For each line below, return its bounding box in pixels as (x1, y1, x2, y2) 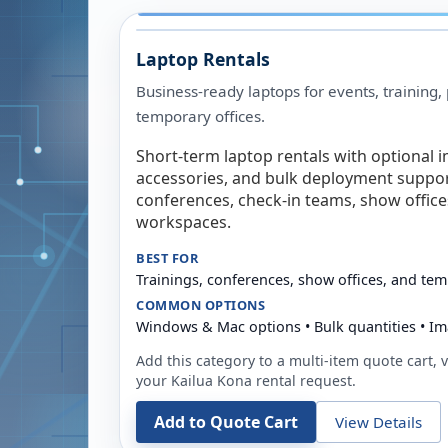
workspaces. (136, 211, 231, 233)
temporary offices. (136, 106, 265, 126)
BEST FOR (136, 249, 199, 267)
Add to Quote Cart (154, 411, 298, 433)
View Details (335, 411, 422, 432)
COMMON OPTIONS (136, 296, 266, 314)
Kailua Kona (171, 371, 252, 390)
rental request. (252, 371, 356, 390)
